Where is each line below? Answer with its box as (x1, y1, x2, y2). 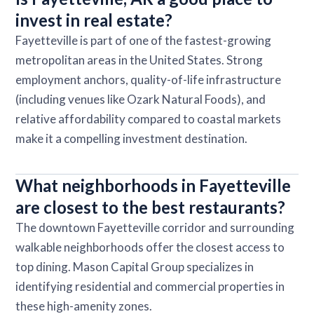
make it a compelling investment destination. (15, 130, 248, 146)
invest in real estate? (15, 9, 173, 30)
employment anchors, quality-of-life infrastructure (15, 71, 282, 87)
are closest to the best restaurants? (15, 196, 286, 217)
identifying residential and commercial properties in (15, 278, 285, 294)
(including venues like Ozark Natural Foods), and (15, 91, 266, 107)
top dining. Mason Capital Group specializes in (15, 259, 254, 274)
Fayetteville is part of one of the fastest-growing (15, 32, 272, 48)
